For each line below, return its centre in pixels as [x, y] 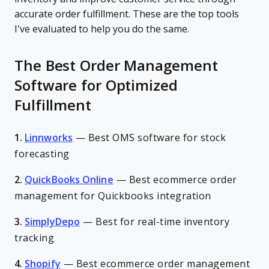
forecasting [42, 154]
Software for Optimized [96, 86]
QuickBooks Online [69, 180]
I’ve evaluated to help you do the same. [102, 29]
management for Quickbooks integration [113, 196]
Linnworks [49, 138]
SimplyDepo [52, 222]
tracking [34, 238]
